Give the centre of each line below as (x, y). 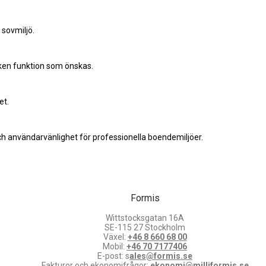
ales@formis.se (161, 256)
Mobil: (115, 247)
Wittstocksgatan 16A (145, 218)
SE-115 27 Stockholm (145, 228)
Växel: (115, 237)
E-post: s (113, 256)
